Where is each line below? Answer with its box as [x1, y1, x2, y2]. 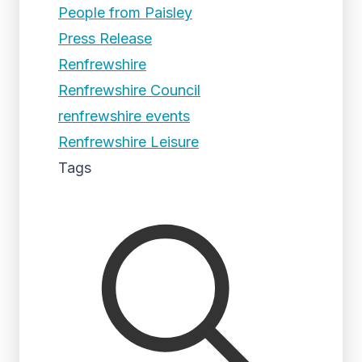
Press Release [58, 30, 152, 47]
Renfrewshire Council [58, 82, 200, 99]
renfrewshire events [58, 107, 190, 124]
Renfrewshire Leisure [58, 133, 199, 150]
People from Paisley [58, 4, 192, 21]
